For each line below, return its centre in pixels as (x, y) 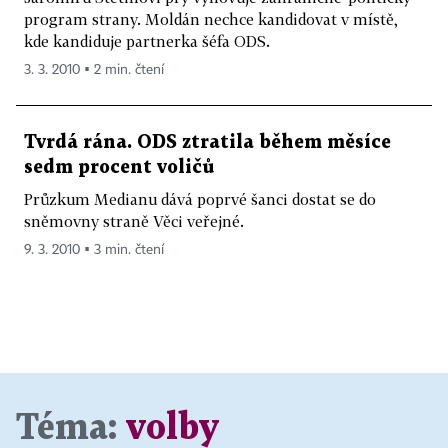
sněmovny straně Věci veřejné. (134, 221)
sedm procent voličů (119, 167)
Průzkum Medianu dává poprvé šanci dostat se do (200, 199)
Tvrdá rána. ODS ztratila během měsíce (207, 142)
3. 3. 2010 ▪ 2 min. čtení (94, 70)
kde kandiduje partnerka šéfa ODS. (147, 41)
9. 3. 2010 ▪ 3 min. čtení (94, 250)
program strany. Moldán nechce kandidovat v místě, (211, 19)
